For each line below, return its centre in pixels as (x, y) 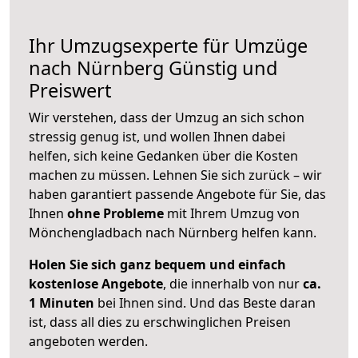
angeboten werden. (88, 342)
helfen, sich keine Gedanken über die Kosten (163, 156)
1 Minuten (62, 303)
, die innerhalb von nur (233, 284)
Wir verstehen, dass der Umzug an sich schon (167, 118)
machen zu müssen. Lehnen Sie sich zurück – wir (175, 175)
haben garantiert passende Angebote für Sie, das (177, 195)
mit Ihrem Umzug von (232, 214)
